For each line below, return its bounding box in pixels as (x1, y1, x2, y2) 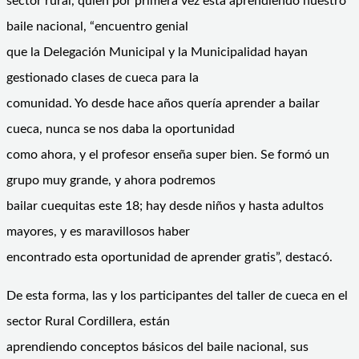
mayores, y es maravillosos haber (6, 224, 190, 238)
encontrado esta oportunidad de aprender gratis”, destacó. (6, 250, 333, 264)
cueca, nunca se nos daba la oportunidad (6, 122, 235, 135)
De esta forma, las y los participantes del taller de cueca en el (6, 288, 348, 302)
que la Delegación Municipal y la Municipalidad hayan (6, 45, 308, 58)
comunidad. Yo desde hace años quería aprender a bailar (6, 96, 320, 110)
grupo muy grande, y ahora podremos (6, 173, 216, 187)
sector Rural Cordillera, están (6, 314, 170, 328)
